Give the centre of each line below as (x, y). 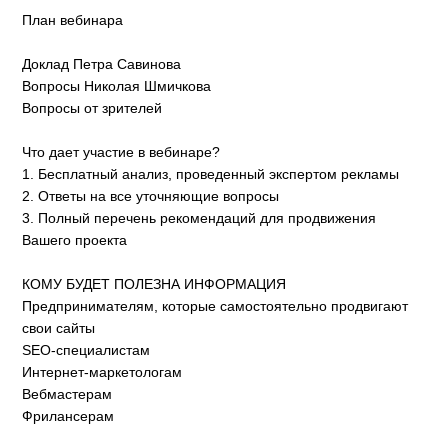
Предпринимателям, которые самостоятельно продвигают (215, 306)
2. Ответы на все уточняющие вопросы (151, 196)
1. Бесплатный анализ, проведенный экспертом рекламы (211, 174)
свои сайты (59, 328)
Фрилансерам (68, 416)
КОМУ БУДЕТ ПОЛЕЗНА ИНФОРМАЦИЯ (154, 284)
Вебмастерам (67, 394)
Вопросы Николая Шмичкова (117, 86)
